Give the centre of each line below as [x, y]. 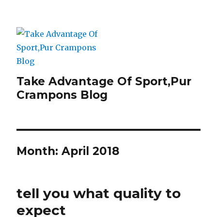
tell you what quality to [99, 193]
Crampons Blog [62, 95]
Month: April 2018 [68, 151]
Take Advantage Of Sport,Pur [104, 81]
